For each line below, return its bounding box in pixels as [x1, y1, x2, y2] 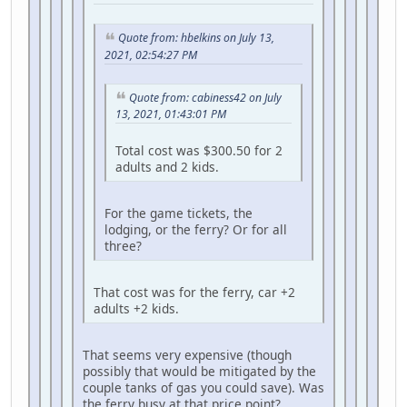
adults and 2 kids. [115, 158, 219, 176]
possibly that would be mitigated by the [83, 362, 316, 381]
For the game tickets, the [104, 204, 253, 223]
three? [104, 237, 142, 255]
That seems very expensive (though [83, 346, 292, 364]
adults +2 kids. [94, 300, 179, 318]
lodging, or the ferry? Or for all [104, 221, 287, 239]
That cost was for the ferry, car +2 [94, 283, 295, 302]
